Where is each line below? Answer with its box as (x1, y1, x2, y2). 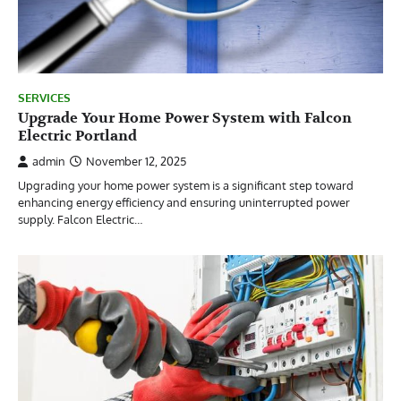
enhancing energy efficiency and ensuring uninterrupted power (18, 195, 350, 209)
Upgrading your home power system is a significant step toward (18, 178, 354, 192)
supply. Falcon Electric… (18, 212, 142, 226)
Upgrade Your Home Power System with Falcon (18, 109, 352, 127)
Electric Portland (18, 127, 137, 145)
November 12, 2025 (86, 154, 186, 168)
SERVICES (18, 90, 71, 105)
